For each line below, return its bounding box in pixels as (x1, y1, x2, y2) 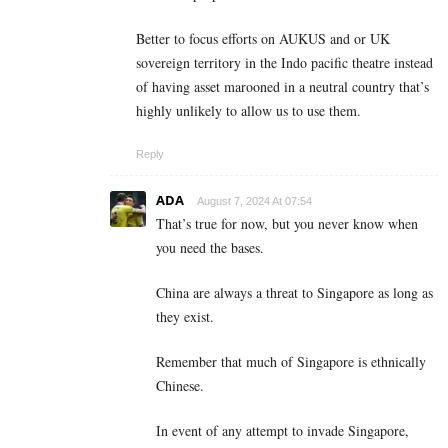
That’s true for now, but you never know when (156, 213, 418, 233)
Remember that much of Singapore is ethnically (156, 351, 426, 371)
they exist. (156, 306, 214, 326)
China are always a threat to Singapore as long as (156, 282, 433, 302)
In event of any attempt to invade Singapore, (156, 420, 409, 440)
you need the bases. (156, 237, 264, 257)
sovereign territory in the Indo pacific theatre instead (136, 52, 433, 72)
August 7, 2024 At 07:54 (197, 194, 312, 207)
